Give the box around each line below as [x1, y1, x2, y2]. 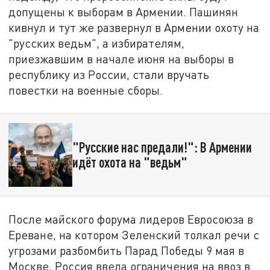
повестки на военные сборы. [8, 83, 166, 98]
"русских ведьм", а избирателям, [8, 36, 185, 51]
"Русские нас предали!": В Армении [72, 138, 252, 155]
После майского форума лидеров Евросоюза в [8, 212, 254, 226]
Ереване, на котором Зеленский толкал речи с [8, 227, 260, 242]
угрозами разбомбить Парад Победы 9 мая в [8, 243, 245, 257]
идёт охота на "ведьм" [72, 153, 187, 171]
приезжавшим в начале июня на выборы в [8, 52, 234, 66]
